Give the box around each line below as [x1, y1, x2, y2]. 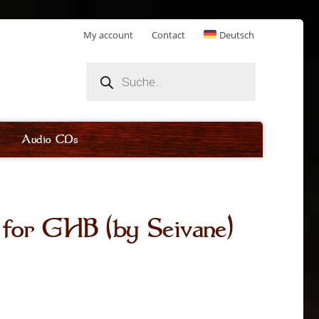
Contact [152, 28, 186, 42]
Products [85, 60, 124, 73]
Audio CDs [21, 132, 78, 147]
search [85, 69, 113, 83]
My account [83, 28, 134, 42]
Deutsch [219, 28, 255, 42]
